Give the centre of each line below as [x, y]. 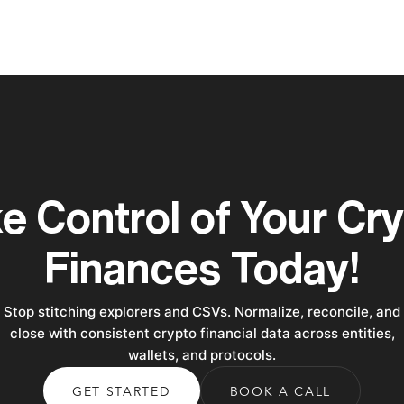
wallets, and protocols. [202, 355]
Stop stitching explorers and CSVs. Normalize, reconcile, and [202, 312]
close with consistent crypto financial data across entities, [202, 333]
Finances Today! [202, 267]
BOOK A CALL [280, 392]
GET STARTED [122, 392]
